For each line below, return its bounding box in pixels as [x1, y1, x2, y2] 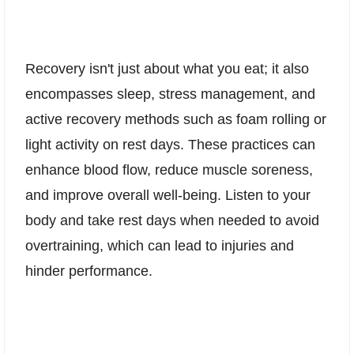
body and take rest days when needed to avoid [25, 213, 319, 229]
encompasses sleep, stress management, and [25, 86, 315, 103]
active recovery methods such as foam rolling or [25, 111, 326, 128]
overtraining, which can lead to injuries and [25, 238, 294, 254]
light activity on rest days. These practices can [25, 137, 315, 153]
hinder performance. [25, 263, 153, 280]
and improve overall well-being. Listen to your [25, 187, 311, 204]
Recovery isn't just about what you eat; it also [25, 61, 309, 77]
